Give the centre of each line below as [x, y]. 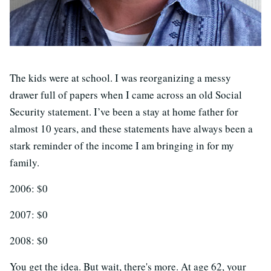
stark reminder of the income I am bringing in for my [122, 145]
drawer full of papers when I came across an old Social [126, 95]
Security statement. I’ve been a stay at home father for [124, 112]
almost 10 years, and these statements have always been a [131, 129]
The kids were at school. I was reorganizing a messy [120, 78]
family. [24, 162]
